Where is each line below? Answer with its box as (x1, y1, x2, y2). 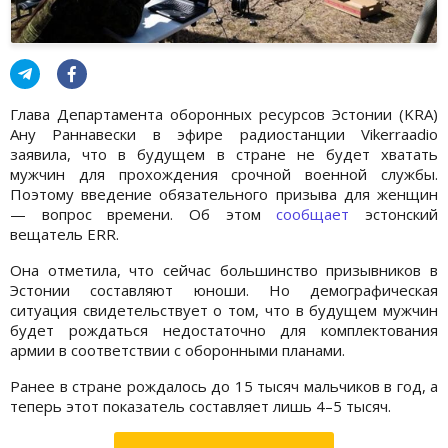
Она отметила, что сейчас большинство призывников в (10, 259, 438, 280)
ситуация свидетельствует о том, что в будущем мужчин (10, 299, 438, 320)
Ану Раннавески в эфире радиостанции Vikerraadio (10, 123, 438, 144)
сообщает (276, 203, 350, 224)
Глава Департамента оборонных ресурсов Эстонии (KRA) (10, 103, 438, 124)
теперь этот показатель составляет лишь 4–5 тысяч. (10, 395, 391, 416)
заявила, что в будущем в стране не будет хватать (10, 143, 438, 164)
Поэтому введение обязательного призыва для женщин (10, 183, 438, 204)
